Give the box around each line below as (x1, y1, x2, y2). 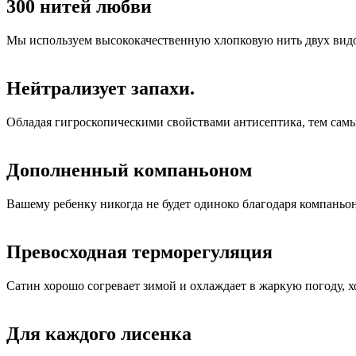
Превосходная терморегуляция (6, 241, 273, 262)
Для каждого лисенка (6, 323, 192, 344)
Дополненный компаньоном (6, 159, 252, 180)
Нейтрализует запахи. (6, 78, 195, 99)
